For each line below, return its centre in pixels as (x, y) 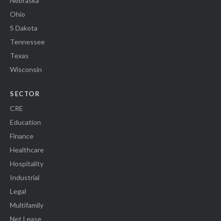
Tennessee (27, 42)
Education (25, 122)
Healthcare (27, 150)
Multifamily (27, 205)
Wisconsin (26, 70)
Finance (22, 136)
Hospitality (27, 164)
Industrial (25, 178)
